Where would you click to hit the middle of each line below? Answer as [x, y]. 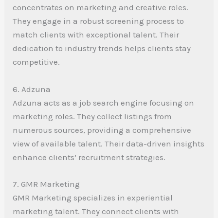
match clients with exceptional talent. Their [96, 35]
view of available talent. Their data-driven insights [109, 143]
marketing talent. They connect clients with [96, 211]
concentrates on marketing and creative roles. [101, 8]
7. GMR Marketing [46, 184]
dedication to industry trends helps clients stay [102, 48]
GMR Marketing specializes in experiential [93, 197]
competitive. [36, 62]
